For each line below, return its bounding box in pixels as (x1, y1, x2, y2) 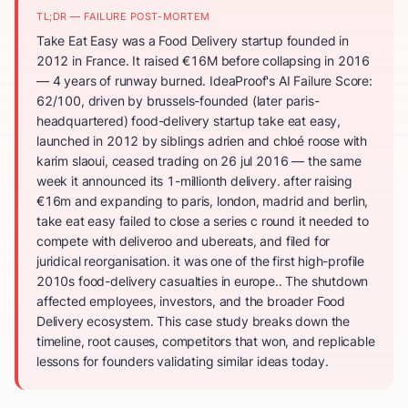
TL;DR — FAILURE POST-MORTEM (36, 10, 210, 23)
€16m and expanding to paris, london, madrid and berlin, (36, 193, 369, 209)
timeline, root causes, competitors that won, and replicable (36, 333, 375, 349)
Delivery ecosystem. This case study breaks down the (36, 313, 351, 329)
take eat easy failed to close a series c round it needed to (36, 213, 369, 229)
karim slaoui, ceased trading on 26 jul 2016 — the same (36, 153, 362, 168)
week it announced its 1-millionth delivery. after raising (36, 173, 352, 189)
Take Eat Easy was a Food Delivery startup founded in (36, 33, 349, 48)
